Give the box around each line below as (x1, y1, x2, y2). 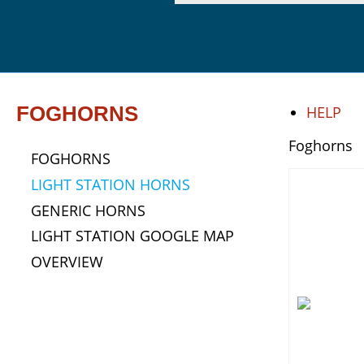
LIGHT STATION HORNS (30, 174, 190, 194)
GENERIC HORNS (30, 200, 145, 220)
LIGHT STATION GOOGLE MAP (30, 226, 234, 246)
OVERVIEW (30, 251, 103, 271)
